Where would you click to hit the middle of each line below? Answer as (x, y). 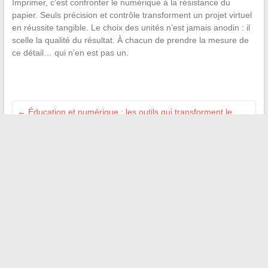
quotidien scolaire (50, 125)
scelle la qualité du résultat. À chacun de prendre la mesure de (130, 40)
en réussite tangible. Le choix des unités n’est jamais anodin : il (131, 28)
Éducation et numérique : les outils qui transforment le (129, 112)
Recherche (150, 194)
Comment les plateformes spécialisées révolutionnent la (123, 148)
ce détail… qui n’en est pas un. (70, 53)
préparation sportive (56, 161)
